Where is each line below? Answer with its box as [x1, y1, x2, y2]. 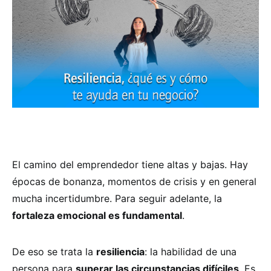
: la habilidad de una [145, 245, 237, 258]
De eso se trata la [12, 245, 96, 258]
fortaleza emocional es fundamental [12, 209, 182, 221]
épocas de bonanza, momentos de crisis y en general [12, 175, 256, 188]
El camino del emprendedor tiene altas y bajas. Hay [12, 158, 248, 171]
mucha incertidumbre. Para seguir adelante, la [12, 192, 222, 204]
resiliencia [96, 245, 145, 258]
